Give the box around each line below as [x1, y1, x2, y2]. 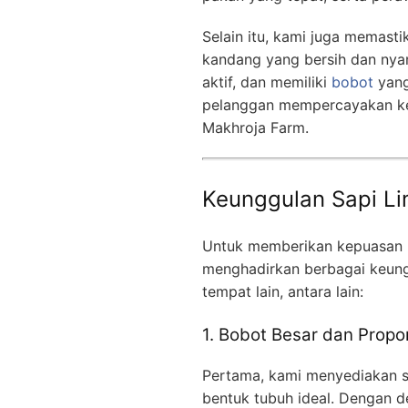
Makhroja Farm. [202, 117, 309, 137]
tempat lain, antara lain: [202, 281, 363, 301]
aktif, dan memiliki [202, 72, 331, 91]
